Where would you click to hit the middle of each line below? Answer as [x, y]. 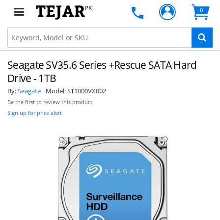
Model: [56, 91]
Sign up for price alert [35, 113]
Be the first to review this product [50, 102]
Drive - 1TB [32, 78]
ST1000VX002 [87, 91]
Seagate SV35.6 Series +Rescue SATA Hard [102, 65]
